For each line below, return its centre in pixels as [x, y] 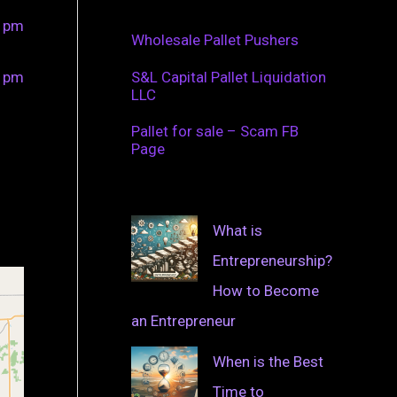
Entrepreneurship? [272, 260]
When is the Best [268, 361]
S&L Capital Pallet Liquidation [229, 77]
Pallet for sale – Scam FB [215, 131]
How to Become [266, 290]
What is [237, 230]
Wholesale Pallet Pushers [215, 40]
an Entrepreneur [183, 320]
